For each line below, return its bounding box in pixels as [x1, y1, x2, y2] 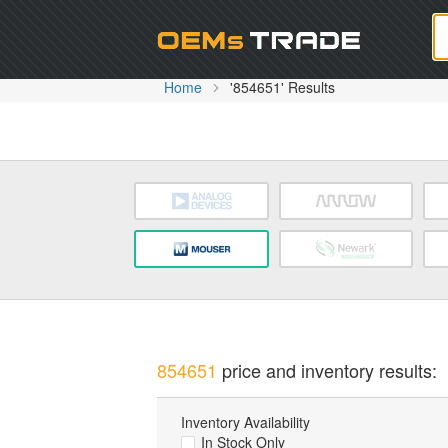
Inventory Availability [180, 412, 310, 433]
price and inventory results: [216, 356, 437, 383]
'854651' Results [229, 77, 335, 97]
